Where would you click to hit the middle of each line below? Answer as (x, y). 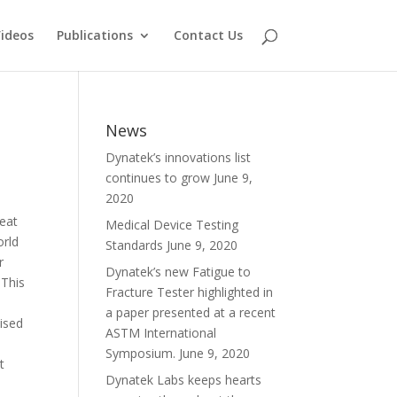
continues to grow (158, 178)
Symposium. (141, 353)
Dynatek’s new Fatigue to (179, 272)
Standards (135, 245)
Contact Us (208, 35)
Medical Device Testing (172, 225)
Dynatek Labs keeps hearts (184, 380)
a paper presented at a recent (191, 312)
